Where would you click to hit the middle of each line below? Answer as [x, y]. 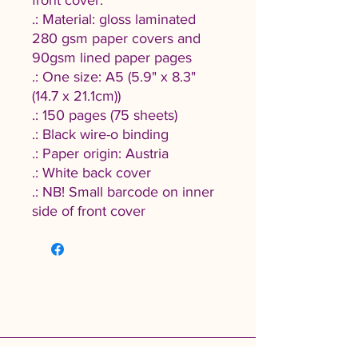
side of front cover [89, 211]
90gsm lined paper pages [112, 58]
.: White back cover [91, 173]
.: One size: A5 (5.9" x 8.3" [114, 77]
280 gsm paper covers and [116, 38]
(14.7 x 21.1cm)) [76, 96]
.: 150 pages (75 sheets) [105, 115]
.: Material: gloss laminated [114, 19]
